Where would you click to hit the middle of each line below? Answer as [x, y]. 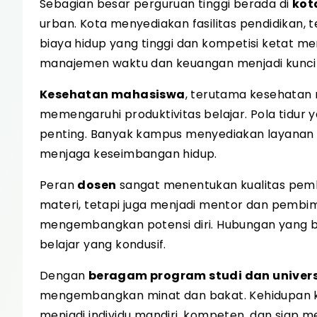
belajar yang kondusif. [103, 244]
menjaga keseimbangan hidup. [128, 154]
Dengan [64, 276]
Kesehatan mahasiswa [113, 94]
